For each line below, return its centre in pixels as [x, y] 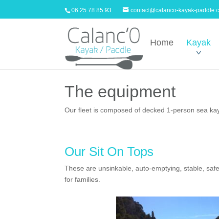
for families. [82, 179]
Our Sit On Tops [109, 152]
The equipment [120, 91]
